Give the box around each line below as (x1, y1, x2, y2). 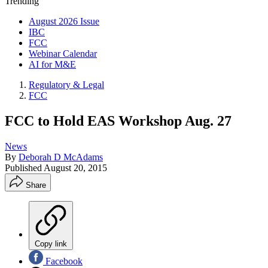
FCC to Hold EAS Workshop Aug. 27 (5, 112, 232, 129)
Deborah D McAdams (19, 151, 103, 162)
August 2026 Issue (29, 16, 99, 26)
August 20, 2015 (44, 162, 107, 173)
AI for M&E (29, 59, 76, 69)
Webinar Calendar (29, 48, 97, 59)
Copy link (35, 239, 67, 248)
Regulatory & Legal (29, 80, 104, 90)
